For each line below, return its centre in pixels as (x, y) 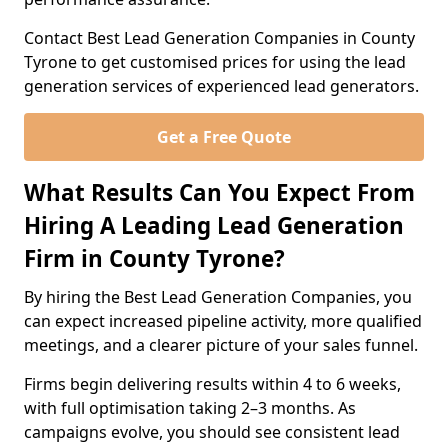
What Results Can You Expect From (219, 192)
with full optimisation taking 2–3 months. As (190, 408)
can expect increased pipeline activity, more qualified (223, 321)
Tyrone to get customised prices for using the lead (215, 62)
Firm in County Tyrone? (154, 258)
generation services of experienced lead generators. (221, 86)
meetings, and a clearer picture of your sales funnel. (221, 345)
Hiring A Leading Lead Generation (214, 225)
